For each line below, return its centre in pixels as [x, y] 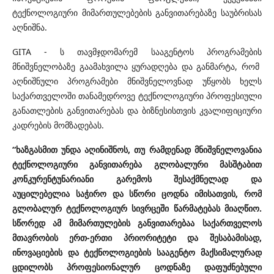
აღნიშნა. [30, 28]
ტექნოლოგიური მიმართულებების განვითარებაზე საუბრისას [137, 13]
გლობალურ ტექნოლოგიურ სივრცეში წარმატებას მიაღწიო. [137, 209]
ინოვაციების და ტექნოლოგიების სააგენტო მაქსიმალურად [137, 253]
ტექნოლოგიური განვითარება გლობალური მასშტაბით [137, 165]
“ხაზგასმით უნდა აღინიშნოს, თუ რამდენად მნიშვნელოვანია [137, 150]
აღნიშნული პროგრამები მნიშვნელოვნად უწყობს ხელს [137, 81]
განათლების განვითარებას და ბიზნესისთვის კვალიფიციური [137, 111]
